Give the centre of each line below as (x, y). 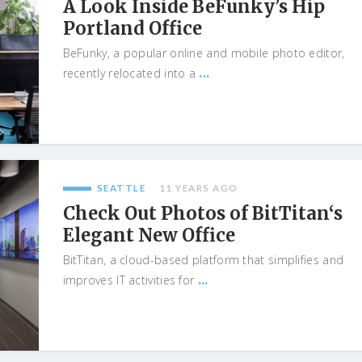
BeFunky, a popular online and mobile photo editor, (204, 53)
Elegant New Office (149, 235)
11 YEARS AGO (198, 188)
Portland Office (132, 28)
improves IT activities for (130, 280)
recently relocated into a (131, 73)
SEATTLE (121, 188)
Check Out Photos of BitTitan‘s (202, 213)
